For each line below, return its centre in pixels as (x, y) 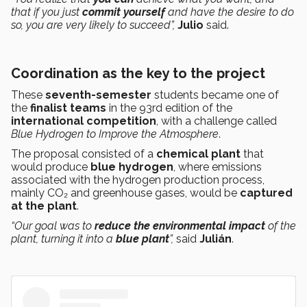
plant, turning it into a (63, 239)
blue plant (143, 239)
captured (266, 193)
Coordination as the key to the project (138, 74)
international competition (84, 121)
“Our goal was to (53, 226)
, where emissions (218, 167)
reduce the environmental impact (180, 226)
